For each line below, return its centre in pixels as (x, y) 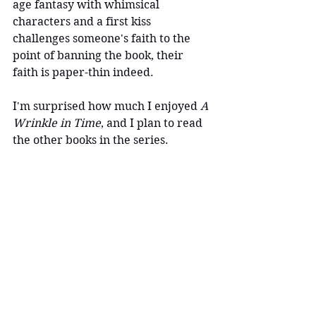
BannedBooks (94, 204)
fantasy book (138, 189)
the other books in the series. (91, 140)
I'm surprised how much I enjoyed (107, 106)
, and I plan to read (153, 123)
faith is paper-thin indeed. (83, 72)
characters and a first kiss (83, 21)
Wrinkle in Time (57, 123)
